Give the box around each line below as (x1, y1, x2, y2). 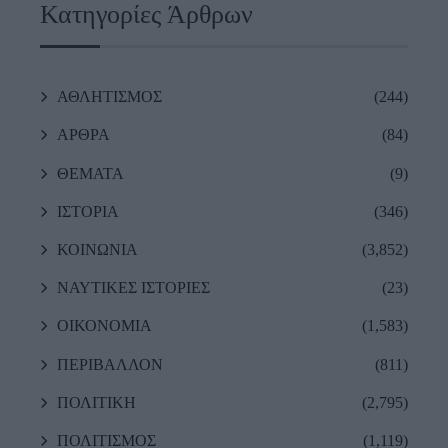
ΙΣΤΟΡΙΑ (57, 202, 119, 220)
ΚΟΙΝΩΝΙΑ (57, 240, 138, 258)
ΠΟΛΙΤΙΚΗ (57, 393, 136, 411)
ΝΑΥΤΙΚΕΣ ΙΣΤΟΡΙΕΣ (57, 279, 210, 297)
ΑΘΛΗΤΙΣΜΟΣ (57, 88, 162, 106)
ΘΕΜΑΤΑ (57, 164, 124, 182)
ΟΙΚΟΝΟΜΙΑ (57, 317, 152, 335)
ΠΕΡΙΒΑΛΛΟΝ (57, 355, 163, 373)
